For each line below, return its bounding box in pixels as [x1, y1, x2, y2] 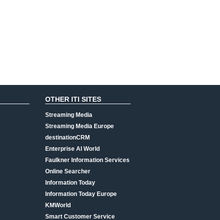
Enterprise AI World [45, 145, 100, 152]
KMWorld [45, 202, 71, 209]
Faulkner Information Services [45, 157, 130, 164]
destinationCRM [45, 134, 90, 141]
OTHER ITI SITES [45, 95, 101, 103]
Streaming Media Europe [45, 123, 114, 130]
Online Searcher [45, 168, 90, 175]
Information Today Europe [45, 191, 117, 197]
